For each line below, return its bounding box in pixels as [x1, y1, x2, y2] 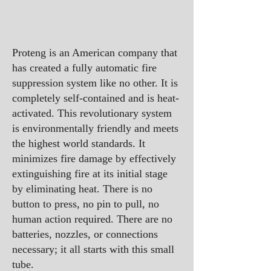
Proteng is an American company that [12, 47, 177, 59]
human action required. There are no [12, 213, 172, 225]
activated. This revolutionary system [12, 107, 172, 119]
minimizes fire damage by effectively [12, 152, 176, 165]
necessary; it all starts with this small [12, 243, 174, 255]
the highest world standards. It [12, 137, 145, 149]
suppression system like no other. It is [12, 77, 178, 89]
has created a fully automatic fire [12, 62, 157, 74]
